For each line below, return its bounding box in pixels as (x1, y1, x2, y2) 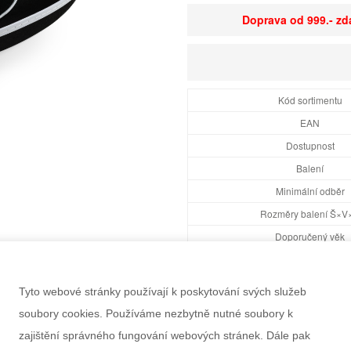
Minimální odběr (275, 184, 345, 197)
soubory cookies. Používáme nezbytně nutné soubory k (19, 307, 293, 320)
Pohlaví (294, 252, 327, 266)
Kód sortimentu (277, 93, 342, 107)
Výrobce (292, 275, 328, 288)
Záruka (295, 298, 325, 311)
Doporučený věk (275, 230, 346, 243)
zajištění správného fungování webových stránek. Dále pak (19, 329, 310, 342)
